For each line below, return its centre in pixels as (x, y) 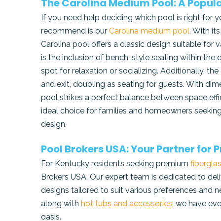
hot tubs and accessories (127, 204)
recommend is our (75, 31)
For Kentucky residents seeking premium (116, 164)
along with (61, 204)
